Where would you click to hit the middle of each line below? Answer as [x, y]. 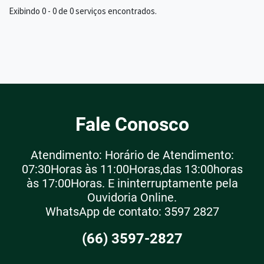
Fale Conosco [132, 124]
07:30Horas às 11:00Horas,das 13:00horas [132, 169]
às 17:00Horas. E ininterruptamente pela [132, 183]
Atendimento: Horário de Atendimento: [132, 155]
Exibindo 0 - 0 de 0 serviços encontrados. [83, 11]
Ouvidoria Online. [132, 197]
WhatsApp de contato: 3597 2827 [132, 211]
